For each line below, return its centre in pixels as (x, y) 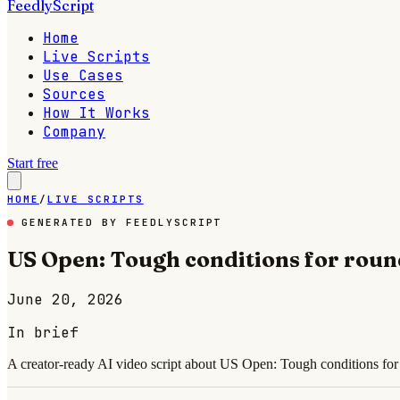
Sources (74, 94)
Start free (33, 163)
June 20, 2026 (65, 299)
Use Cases (83, 75)
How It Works (96, 113)
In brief (43, 332)
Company (74, 132)
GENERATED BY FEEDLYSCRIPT (118, 222)
